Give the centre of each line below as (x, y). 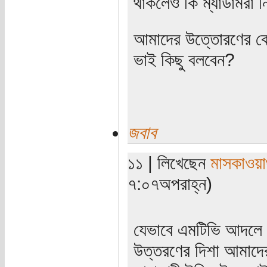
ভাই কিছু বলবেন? (184, 59)
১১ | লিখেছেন (169, 162)
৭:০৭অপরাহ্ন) (170, 183)
